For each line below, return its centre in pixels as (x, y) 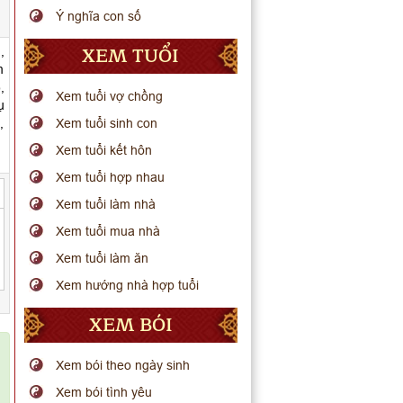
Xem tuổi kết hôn (104, 150)
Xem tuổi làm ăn (103, 258)
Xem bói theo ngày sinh (123, 365)
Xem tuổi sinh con (107, 123)
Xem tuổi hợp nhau (111, 177)
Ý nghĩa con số (99, 16)
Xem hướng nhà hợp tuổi (128, 285)
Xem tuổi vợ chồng (110, 96)
